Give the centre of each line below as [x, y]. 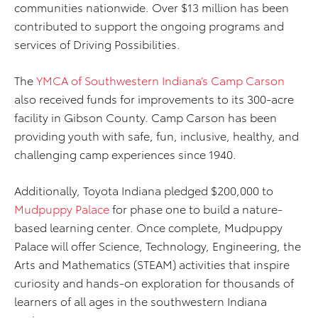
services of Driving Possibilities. [97, 44]
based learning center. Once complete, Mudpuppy [148, 227]
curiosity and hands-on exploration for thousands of [154, 283]
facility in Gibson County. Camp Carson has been [146, 117]
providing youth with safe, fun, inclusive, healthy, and [157, 136]
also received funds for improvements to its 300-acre [154, 99]
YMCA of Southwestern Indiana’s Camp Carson [160, 80]
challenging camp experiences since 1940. [125, 154]
